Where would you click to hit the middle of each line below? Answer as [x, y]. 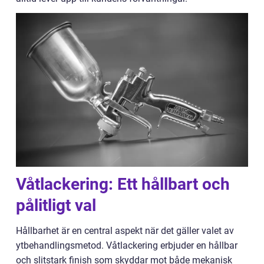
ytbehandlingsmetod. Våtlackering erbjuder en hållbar [127, 246]
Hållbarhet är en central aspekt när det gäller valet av [125, 231]
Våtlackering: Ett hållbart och [123, 184]
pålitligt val [56, 206]
